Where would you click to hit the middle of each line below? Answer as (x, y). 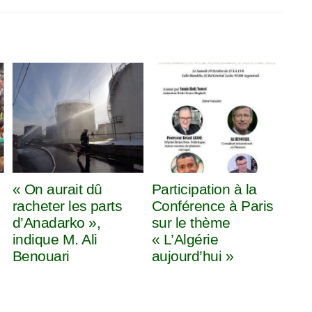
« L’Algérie (185, 240)
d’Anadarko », (56, 223)
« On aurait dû (57, 189)
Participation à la (204, 189)
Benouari (41, 256)
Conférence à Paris (212, 206)
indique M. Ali (55, 240)
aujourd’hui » (193, 256)
